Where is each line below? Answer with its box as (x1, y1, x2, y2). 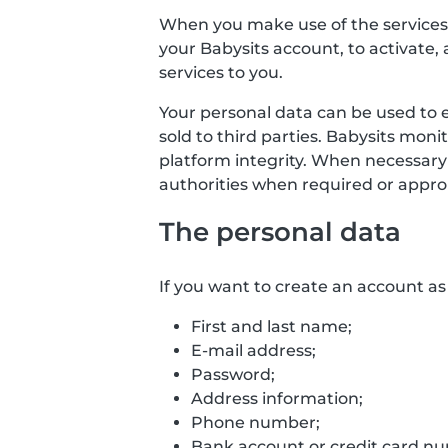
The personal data (159, 216, 401, 247)
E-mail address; (191, 341, 316, 360)
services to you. (159, 63, 283, 82)
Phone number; (191, 413, 320, 432)
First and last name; (191, 317, 352, 336)
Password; (191, 365, 275, 384)
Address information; (191, 389, 363, 408)
